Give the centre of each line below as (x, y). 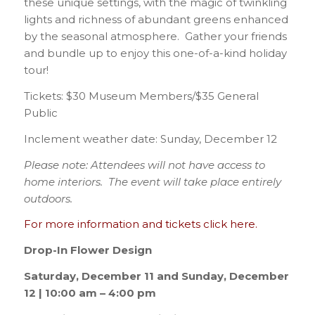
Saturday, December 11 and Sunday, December (156, 276)
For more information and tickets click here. (140, 224)
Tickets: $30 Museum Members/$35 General (141, 96)
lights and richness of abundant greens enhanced (156, 20)
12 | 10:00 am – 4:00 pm (90, 292)
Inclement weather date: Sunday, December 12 (150, 139)
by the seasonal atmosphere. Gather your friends (155, 37)
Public (40, 113)
